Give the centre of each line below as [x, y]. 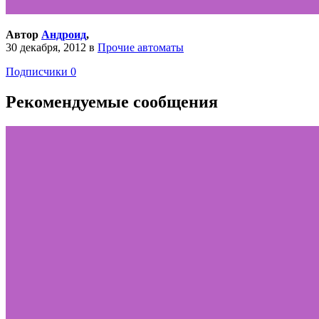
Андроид [64, 34]
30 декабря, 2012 [46, 47]
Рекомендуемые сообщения [112, 101]
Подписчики [37, 71]
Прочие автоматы [141, 47]
